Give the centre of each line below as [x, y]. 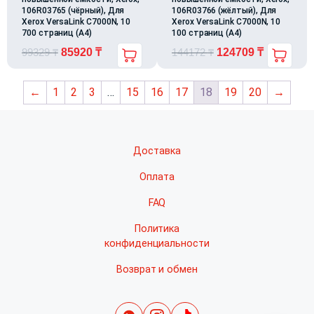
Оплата [157, 177]
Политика [157, 228]
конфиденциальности [157, 243]
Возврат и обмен [157, 269]
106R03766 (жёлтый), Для [224, 10]
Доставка [157, 151]
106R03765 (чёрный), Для [73, 10]
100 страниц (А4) [207, 33]
